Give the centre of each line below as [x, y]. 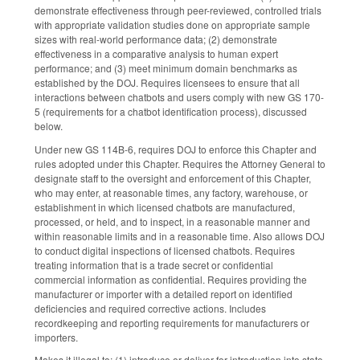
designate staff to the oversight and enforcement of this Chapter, [173, 178]
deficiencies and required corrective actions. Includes [150, 308]
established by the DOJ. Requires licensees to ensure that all [167, 82]
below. [49, 125]
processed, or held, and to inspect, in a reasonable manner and [172, 221]
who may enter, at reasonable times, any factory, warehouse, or [171, 192]
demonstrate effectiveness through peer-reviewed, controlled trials [178, 10]
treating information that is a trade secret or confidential [154, 264]
